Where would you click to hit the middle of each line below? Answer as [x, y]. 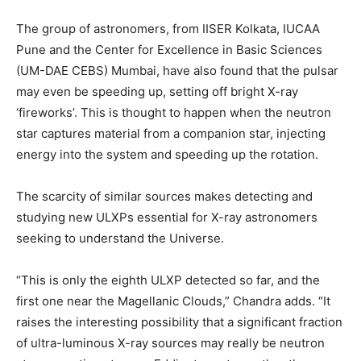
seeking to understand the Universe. [120, 238]
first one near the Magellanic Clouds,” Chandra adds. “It [173, 301]
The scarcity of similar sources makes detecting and [164, 196]
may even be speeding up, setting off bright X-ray [157, 91]
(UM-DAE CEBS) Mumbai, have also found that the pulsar [177, 70]
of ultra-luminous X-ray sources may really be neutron [170, 342]
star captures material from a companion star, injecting [171, 133]
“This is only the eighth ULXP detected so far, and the [168, 280]
